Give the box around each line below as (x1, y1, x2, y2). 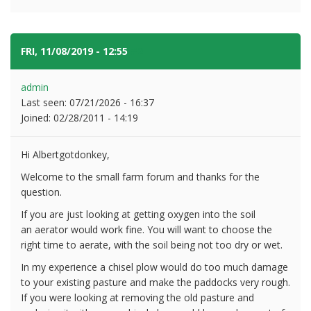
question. (21, 185, 62, 199)
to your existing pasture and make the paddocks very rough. (21, 275, 290, 289)
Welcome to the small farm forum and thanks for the (21, 169, 260, 183)
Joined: (21, 110, 53, 124)
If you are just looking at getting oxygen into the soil (21, 207, 255, 221)
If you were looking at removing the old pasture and (21, 290, 254, 304)
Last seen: (21, 95, 69, 109)
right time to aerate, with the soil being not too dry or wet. (21, 237, 283, 251)
